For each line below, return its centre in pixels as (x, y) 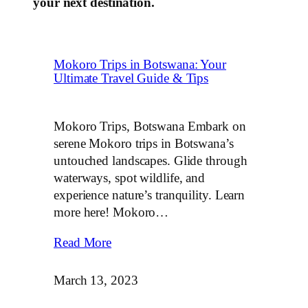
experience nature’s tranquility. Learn (150, 195)
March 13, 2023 (96, 281)
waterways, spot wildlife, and (130, 178)
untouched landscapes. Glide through (151, 161)
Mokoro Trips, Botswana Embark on (150, 126)
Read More (83, 243)
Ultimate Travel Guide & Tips (131, 78)
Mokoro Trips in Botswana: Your (140, 64)
